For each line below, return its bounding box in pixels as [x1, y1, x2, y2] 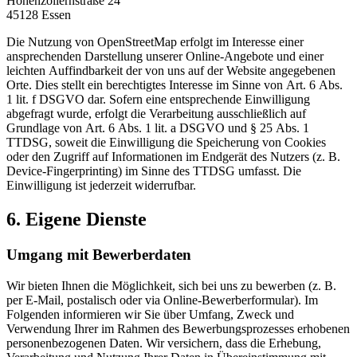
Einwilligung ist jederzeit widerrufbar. [6, 178, 196, 193]
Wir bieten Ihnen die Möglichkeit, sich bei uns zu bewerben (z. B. [6, 278, 336, 292]
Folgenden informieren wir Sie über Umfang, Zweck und [6, 307, 294, 321]
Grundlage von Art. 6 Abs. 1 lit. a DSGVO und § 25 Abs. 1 [6, 121, 309, 135]
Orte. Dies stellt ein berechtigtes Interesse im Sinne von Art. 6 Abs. [6, 78, 343, 92]
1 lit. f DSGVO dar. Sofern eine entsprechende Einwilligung [6, 92, 310, 107]
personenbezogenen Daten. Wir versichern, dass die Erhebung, [6, 335, 321, 350]
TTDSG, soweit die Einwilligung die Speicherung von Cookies [6, 135, 326, 150]
